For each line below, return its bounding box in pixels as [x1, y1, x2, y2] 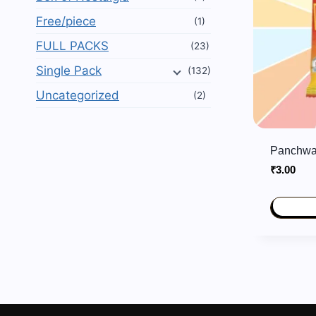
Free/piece [36, 14, 96, 29]
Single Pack [36, 63, 102, 78]
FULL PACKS [36, 39, 109, 54]
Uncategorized [36, 88, 119, 103]
